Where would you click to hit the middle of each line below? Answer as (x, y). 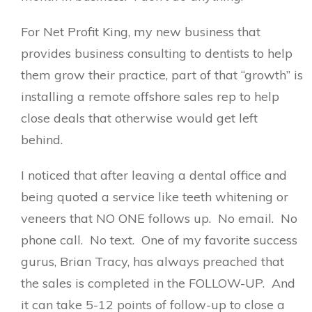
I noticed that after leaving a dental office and (154, 175)
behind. (45, 140)
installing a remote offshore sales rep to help (150, 96)
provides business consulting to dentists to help (157, 53)
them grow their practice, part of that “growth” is (162, 75)
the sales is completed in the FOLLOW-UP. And (158, 283)
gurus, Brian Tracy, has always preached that (153, 262)
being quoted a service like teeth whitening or (155, 197)
